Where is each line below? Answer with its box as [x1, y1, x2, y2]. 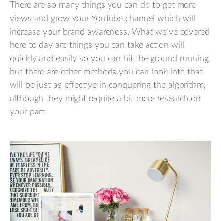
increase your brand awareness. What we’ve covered [10, 27, 210, 37]
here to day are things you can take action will [10, 40, 184, 50]
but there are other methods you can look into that [10, 67, 203, 76]
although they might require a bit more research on [10, 94, 201, 103]
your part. [10, 107, 47, 116]
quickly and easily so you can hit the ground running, [10, 54, 211, 63]
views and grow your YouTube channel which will [10, 14, 195, 23]
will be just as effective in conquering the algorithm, [10, 80, 206, 90]
